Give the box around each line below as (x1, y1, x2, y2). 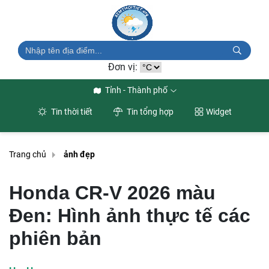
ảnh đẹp (64, 150, 95, 160)
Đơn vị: (107, 61, 140, 73)
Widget (205, 107, 232, 116)
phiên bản (9, 228, 101, 249)
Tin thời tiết (49, 107, 92, 116)
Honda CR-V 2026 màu (9, 182, 216, 204)
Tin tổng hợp (124, 107, 174, 116)
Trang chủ (9, 150, 46, 160)
